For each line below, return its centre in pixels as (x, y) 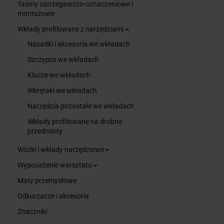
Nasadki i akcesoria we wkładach (79, 44)
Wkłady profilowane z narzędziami (71, 29)
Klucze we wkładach (59, 75)
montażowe (36, 13)
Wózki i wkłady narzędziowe (61, 149)
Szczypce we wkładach (63, 59)
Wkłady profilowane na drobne (75, 121)
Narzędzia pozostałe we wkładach (81, 106)
